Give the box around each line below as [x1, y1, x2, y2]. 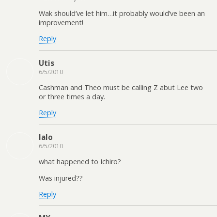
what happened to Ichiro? [39, 157, 121, 167]
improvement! [39, 17, 83, 27]
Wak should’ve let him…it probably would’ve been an [39, 8, 205, 18]
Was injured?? [39, 173, 83, 183]
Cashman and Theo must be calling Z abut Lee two [39, 83, 203, 93]
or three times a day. [39, 92, 105, 102]
